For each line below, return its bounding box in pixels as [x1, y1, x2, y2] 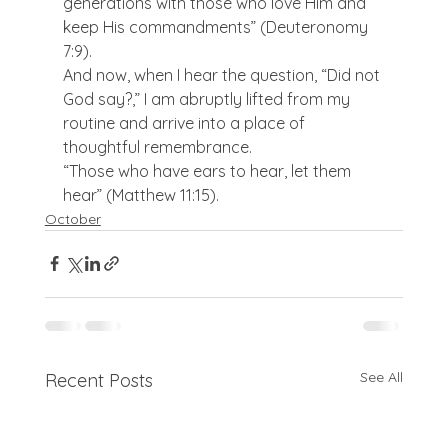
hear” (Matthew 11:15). [62, 184, 219, 205]
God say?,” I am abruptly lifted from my [62, 88, 354, 109]
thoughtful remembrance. [62, 136, 252, 157]
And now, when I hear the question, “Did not [62, 64, 384, 85]
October [44, 209, 101, 228]
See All [360, 367, 404, 386]
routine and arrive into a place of [62, 112, 309, 133]
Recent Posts [44, 368, 153, 392]
